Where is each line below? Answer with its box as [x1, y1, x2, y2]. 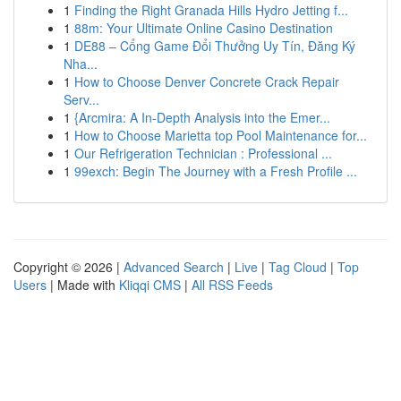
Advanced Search [124, 258, 224, 276]
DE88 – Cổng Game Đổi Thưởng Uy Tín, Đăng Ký [74, 37, 355, 55]
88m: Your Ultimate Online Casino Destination [74, 19, 333, 37]
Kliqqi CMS [119, 276, 181, 294]
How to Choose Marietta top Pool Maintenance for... [74, 126, 367, 144]
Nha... [64, 55, 98, 73]
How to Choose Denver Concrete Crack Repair [74, 73, 339, 90]
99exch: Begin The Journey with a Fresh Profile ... [74, 162, 357, 180]
